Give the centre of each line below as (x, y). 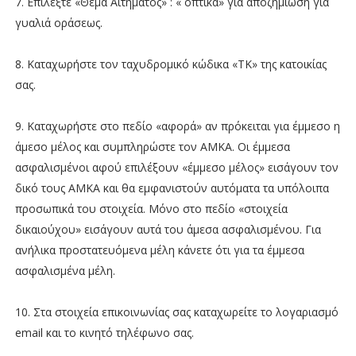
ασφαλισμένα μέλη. (65, 270)
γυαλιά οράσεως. (58, 22)
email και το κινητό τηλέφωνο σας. (104, 332)
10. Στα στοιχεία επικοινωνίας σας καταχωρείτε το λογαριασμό (176, 311)
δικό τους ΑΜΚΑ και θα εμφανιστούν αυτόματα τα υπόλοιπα (172, 188)
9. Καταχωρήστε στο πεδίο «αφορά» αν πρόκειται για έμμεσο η (177, 126)
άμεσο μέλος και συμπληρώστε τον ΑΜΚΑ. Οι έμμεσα (152, 146)
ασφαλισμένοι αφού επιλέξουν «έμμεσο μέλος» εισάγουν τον (176, 167)
